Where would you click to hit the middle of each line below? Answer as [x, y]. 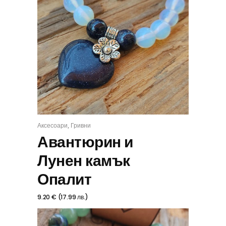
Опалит [64, 180]
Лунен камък [84, 161]
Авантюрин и [85, 142]
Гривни [81, 125]
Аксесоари [52, 125]
